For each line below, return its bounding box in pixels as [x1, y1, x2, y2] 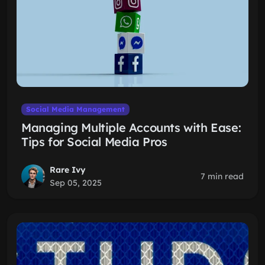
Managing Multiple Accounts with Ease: [21, 120, 241, 135]
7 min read [201, 171, 244, 182]
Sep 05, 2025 [50, 177, 102, 188]
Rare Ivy [50, 164, 86, 175]
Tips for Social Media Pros [21, 134, 167, 149]
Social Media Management [25, 105, 125, 114]
